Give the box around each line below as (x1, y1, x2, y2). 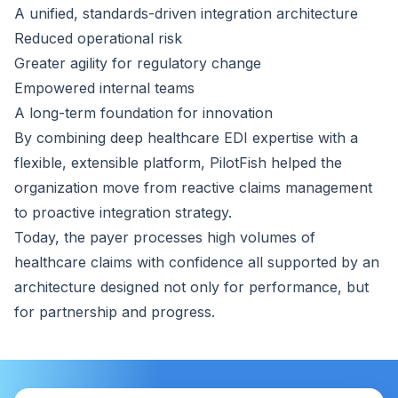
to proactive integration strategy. (14, 203, 232, 221)
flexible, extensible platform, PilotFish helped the (14, 153, 342, 171)
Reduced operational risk (14, 28, 182, 47)
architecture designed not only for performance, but (14, 277, 369, 296)
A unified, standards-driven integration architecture (14, 4, 358, 22)
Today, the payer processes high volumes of (14, 227, 315, 246)
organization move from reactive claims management (14, 178, 372, 196)
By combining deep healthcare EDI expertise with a (14, 128, 358, 147)
